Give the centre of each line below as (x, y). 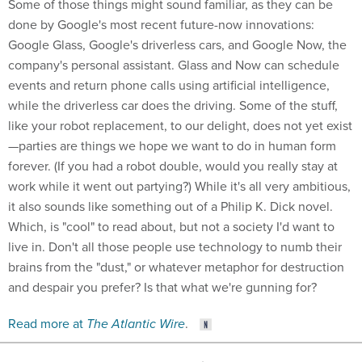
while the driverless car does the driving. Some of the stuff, (173, 105)
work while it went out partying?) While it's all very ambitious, (179, 186)
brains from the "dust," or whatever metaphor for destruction (176, 267)
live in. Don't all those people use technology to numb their (175, 246)
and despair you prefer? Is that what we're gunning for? (162, 287)
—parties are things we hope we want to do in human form (172, 145)
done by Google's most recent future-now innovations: (161, 24)
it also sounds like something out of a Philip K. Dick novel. (170, 206)
